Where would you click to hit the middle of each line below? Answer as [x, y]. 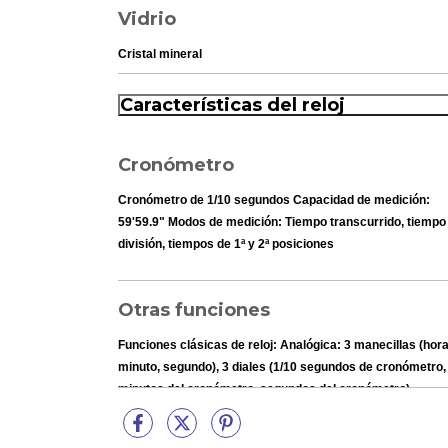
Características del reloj [232, 105]
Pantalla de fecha [167, 410]
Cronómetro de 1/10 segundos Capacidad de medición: [274, 199]
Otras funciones [194, 309]
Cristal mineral [160, 53]
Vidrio [147, 18]
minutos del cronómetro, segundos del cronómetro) [264, 388]
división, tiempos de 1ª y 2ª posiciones [226, 243]
